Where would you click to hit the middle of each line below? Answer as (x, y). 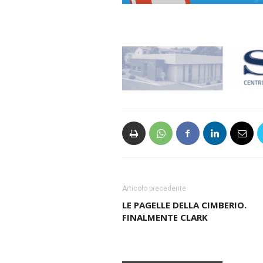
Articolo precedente (154, 189)
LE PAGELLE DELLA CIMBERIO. (184, 205)
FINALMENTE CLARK (165, 218)
